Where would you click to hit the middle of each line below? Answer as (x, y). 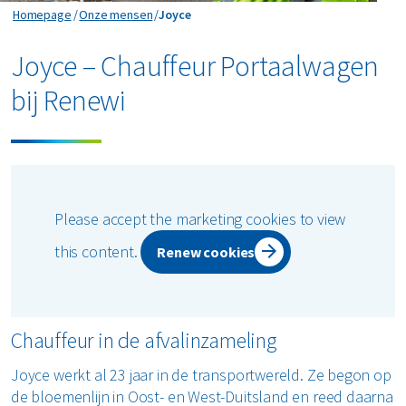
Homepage (42, 14)
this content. (98, 251)
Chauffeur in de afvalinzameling (146, 340)
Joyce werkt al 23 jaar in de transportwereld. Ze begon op (201, 374)
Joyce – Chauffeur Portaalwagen (195, 66)
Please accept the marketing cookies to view (200, 218)
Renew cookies (206, 251)
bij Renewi (71, 100)
